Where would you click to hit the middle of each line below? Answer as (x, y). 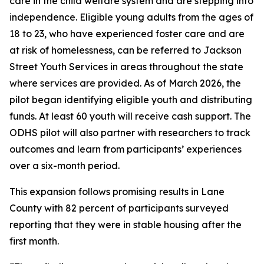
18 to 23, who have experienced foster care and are (127, 34)
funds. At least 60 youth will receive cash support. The (130, 116)
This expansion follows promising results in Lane (117, 192)
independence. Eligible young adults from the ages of (131, 17)
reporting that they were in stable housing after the (126, 225)
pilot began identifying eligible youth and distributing (131, 100)
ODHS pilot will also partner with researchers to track (130, 133)
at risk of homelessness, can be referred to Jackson (126, 50)
